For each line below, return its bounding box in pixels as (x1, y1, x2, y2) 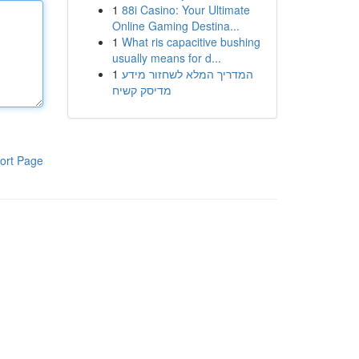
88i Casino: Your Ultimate (121, 2, 250, 18)
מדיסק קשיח (111, 82, 171, 98)
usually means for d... (111, 50, 221, 66)
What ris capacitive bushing (121, 34, 260, 50)
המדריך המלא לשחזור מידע (121, 66, 253, 82)
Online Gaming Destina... (111, 18, 240, 34)
